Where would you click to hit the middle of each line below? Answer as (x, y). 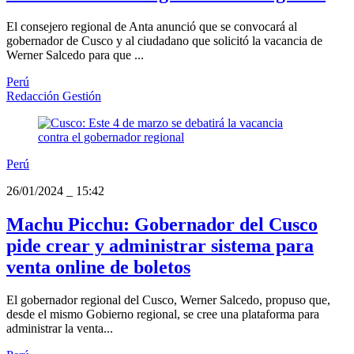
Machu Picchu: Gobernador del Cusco (162, 224)
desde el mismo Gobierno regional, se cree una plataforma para (163, 314)
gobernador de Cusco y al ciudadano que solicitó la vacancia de (164, 40)
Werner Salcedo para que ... (75, 55)
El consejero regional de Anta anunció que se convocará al (152, 26)
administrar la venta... (60, 329)
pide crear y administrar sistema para (160, 245)
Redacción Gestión (54, 96)
